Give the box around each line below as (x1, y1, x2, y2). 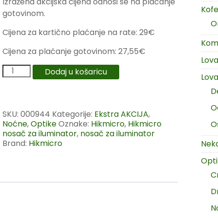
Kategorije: (52, 109, 94, 120)
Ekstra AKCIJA (94, 109, 148, 120)
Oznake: (58, 118, 91, 129)
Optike (31, 118, 56, 129)
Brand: (2, 138, 29, 149)
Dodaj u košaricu (45, 66, 108, 77)
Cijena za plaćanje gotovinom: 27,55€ (2, 46, 145, 57)
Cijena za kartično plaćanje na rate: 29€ (2, 27, 155, 38)
